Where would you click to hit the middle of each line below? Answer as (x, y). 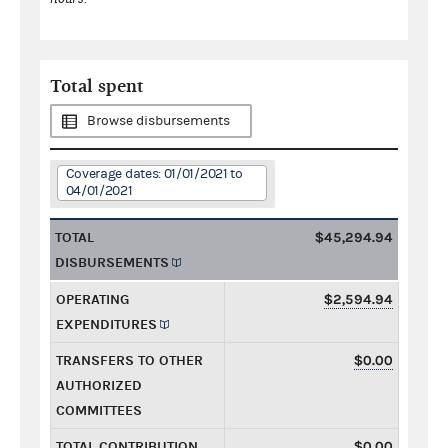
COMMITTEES (99, 410)
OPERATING (92, 299)
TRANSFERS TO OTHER (129, 360)
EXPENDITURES (106, 324)
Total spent (97, 86)
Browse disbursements (158, 120)
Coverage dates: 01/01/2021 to (154, 173)
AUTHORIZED (99, 385)
